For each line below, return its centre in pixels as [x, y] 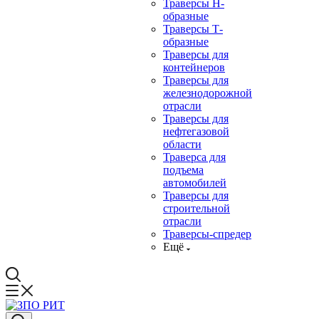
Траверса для [194, 157]
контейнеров [194, 67]
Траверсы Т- [193, 29]
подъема [183, 170]
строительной [197, 208]
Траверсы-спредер [207, 234]
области [182, 144]
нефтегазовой [196, 131]
